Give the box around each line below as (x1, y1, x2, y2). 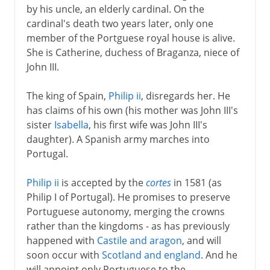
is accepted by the (58, 175, 146, 189)
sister (26, 118, 54, 131)
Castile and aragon (96, 233, 182, 247)
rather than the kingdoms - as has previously (26, 219, 230, 233)
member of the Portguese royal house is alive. (26, 31, 235, 45)
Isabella (54, 118, 89, 131)
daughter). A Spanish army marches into (26, 132, 210, 146)
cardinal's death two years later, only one (26, 16, 213, 30)
